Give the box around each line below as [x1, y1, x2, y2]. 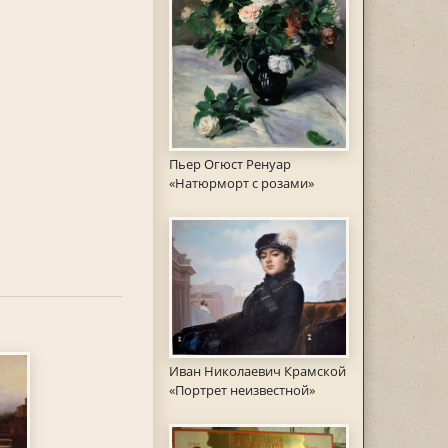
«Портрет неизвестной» [168, 380, 315, 399]
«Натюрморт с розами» [168, 174, 314, 193]
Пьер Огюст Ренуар [168, 155, 291, 174]
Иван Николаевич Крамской [168, 361, 346, 380]
